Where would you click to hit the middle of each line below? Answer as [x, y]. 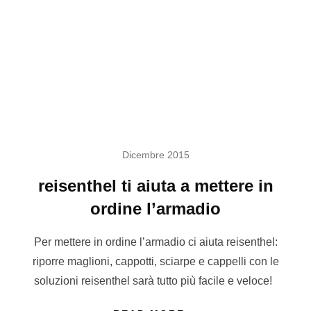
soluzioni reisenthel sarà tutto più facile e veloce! [155, 281]
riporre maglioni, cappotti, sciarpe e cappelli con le [155, 262]
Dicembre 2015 [155, 155]
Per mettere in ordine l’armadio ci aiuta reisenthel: [155, 242]
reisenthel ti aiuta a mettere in [155, 186]
